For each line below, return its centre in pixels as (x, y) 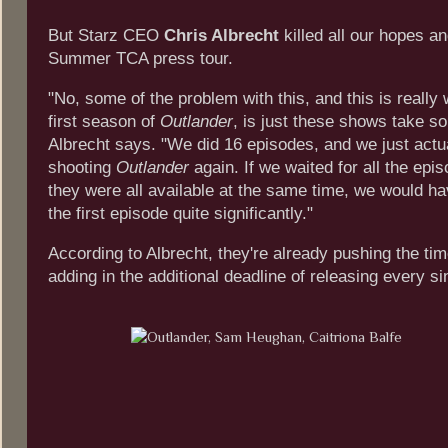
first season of (104, 122)
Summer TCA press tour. (140, 59)
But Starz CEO (106, 36)
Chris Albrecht (221, 36)
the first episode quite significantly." (180, 214)
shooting (82, 168)
